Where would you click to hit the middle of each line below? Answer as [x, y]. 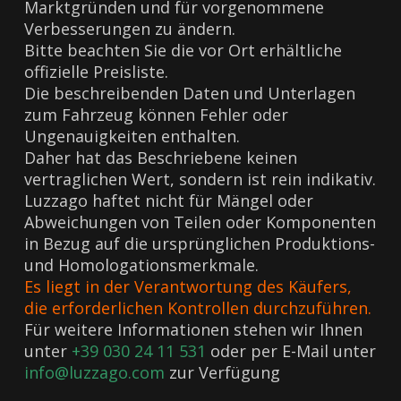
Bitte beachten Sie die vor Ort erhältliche [183, 50]
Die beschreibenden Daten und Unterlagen [190, 93]
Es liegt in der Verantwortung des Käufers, [188, 286]
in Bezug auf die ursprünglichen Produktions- [200, 243]
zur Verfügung [223, 372]
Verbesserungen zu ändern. [130, 29]
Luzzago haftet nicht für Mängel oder [169, 200]
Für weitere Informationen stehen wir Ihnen [194, 329]
